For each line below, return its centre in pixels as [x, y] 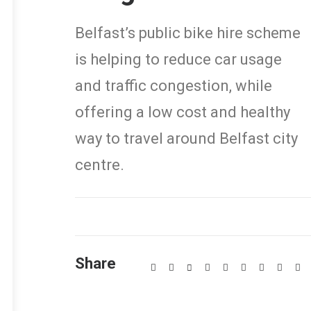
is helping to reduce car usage [178, 59]
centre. [100, 165]
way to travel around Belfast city [186, 138]
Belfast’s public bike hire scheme [188, 33]
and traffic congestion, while [174, 86]
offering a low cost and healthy [183, 112]
